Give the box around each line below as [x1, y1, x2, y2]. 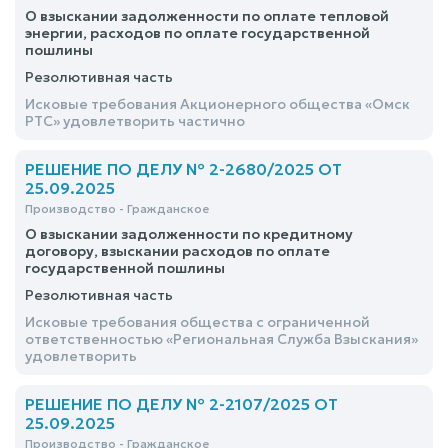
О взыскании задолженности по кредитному [25, 225, 353, 243]
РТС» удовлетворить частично [25, 112, 245, 130]
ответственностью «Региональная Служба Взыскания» [25, 330, 418, 348]
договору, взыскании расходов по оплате [25, 242, 330, 260]
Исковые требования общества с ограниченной [25, 313, 370, 331]
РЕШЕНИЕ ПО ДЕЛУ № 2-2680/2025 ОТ [25, 159, 342, 179]
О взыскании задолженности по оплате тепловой [25, 7, 389, 25]
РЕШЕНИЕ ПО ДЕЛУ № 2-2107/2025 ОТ [25, 394, 338, 414]
